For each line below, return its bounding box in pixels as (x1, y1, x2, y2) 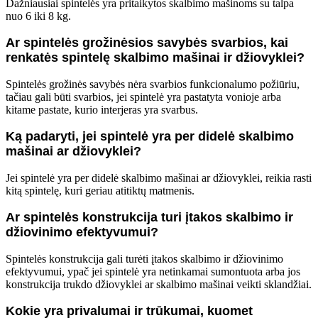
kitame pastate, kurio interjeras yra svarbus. (6, 104, 198, 116)
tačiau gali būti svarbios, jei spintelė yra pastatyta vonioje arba (6, 91, 281, 104)
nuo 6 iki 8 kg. (6, 10, 71, 23)
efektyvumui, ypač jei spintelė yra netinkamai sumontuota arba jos (6, 265, 300, 278)
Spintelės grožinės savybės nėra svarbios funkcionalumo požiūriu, (6, 78, 300, 91)
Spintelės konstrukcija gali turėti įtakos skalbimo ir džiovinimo (6, 253, 283, 265)
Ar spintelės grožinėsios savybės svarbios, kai (6, 35, 288, 50)
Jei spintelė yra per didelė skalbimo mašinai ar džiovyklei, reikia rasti (6, 172, 312, 185)
